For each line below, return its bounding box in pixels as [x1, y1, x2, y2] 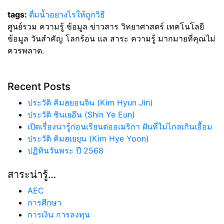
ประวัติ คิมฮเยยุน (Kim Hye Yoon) [27, 133, 149, 143]
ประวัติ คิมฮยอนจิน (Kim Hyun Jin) [27, 97, 153, 107]
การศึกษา [27, 197, 61, 207]
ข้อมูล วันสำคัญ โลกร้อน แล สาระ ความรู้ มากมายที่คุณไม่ [7, 33, 215, 43]
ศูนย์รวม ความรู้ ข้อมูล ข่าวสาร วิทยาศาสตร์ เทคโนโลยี [7, 21, 204, 31]
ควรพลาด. [7, 45, 44, 55]
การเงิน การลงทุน [27, 209, 90, 219]
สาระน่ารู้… [7, 168, 56, 180]
